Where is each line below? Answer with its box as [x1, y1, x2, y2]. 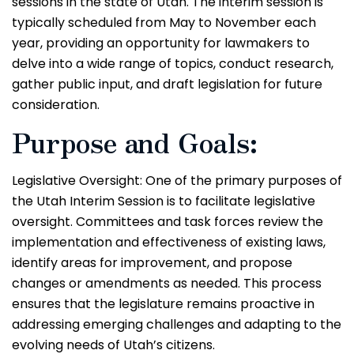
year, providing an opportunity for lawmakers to [12, 33, 310, 52]
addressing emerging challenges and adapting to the [12, 315, 341, 334]
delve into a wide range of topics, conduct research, [12, 54, 333, 73]
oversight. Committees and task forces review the [12, 213, 323, 232]
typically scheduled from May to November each [12, 13, 316, 32]
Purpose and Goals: [12, 122, 258, 162]
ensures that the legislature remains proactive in [12, 295, 314, 314]
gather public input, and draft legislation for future [12, 74, 322, 93]
